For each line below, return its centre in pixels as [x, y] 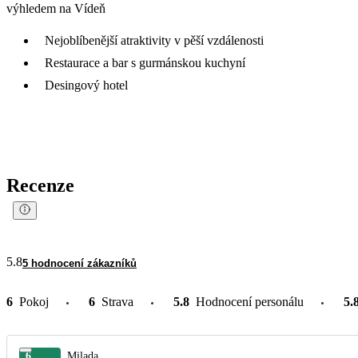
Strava [117, 301]
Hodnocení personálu [250, 301]
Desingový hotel [86, 85]
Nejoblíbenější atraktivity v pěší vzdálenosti [154, 40]
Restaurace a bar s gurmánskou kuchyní [145, 62]
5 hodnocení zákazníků [80, 263]
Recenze [40, 185]
